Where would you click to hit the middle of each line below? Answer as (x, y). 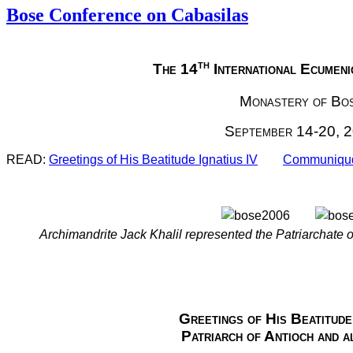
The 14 (175, 69)
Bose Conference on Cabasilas (127, 15)
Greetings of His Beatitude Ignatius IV (153, 160)
